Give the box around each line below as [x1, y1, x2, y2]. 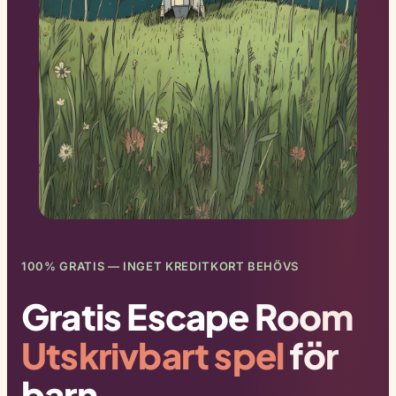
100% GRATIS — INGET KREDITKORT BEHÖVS [21, 258, 300, 273]
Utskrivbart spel [21, 331, 285, 377]
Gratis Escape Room [21, 293, 354, 339]
